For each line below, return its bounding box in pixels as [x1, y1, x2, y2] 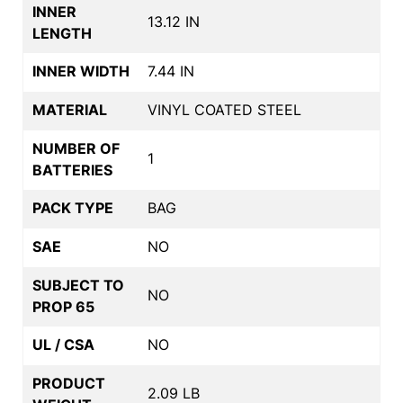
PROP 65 [32, 297, 94, 316]
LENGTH [32, 23, 92, 42]
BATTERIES [32, 160, 112, 179]
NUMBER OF [32, 139, 120, 157]
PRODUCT [32, 373, 105, 392]
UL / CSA [32, 335, 94, 354]
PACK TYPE [32, 198, 113, 217]
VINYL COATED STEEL [148, 100, 301, 119]
